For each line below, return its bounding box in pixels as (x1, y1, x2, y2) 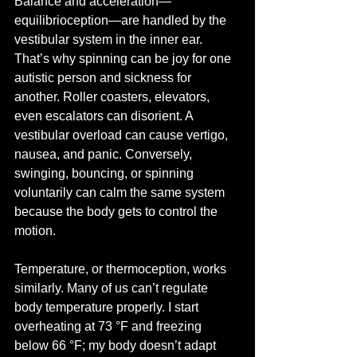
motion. (14, 224, 56, 237)
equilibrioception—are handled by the (14, 14, 229, 27)
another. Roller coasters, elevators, (14, 90, 213, 104)
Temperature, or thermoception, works (14, 262, 229, 276)
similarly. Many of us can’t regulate (14, 281, 211, 295)
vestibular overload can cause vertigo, (14, 128, 231, 142)
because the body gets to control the (14, 205, 221, 218)
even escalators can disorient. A (14, 109, 196, 123)
